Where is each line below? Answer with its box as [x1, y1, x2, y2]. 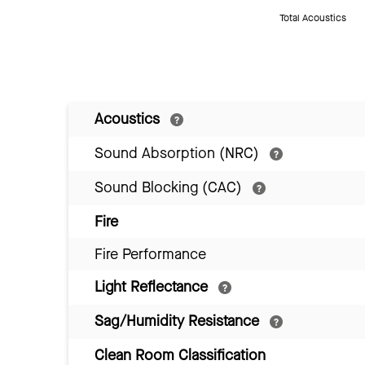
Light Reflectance [95, 277, 212, 297]
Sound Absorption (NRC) [95, 143, 263, 164]
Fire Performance [95, 244, 206, 265]
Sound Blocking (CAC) [95, 178, 246, 198]
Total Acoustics [279, 11, 346, 25]
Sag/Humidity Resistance [95, 311, 263, 332]
